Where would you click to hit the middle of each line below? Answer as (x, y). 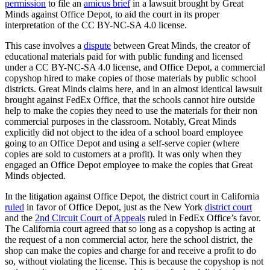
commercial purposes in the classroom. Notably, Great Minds (121, 121)
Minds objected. (35, 175)
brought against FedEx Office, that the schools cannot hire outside (130, 99)
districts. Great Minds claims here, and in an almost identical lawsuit (133, 89)
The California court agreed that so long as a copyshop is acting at (130, 228)
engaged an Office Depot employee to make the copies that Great (129, 165)
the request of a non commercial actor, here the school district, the (129, 239)
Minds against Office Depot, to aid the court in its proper (112, 14)
